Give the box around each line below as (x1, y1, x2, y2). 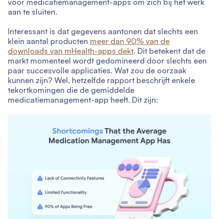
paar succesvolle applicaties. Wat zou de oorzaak (8, 66, 186, 75)
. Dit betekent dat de (133, 46, 205, 56)
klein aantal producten (8, 36, 90, 46)
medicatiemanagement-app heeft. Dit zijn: (8, 95, 158, 105)
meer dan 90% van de (90, 36, 170, 46)
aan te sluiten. (8, 7, 57, 17)
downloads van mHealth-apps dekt (8, 46, 133, 56)
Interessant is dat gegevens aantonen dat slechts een (8, 26, 198, 36)
